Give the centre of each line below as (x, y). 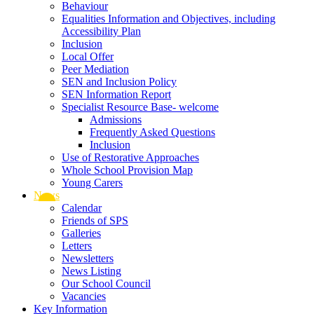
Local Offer (88, 56)
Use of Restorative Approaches (130, 157)
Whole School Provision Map (127, 170)
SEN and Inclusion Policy (119, 82)
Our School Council (106, 284)
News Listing (91, 271)
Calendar (82, 208)
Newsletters (88, 258)
